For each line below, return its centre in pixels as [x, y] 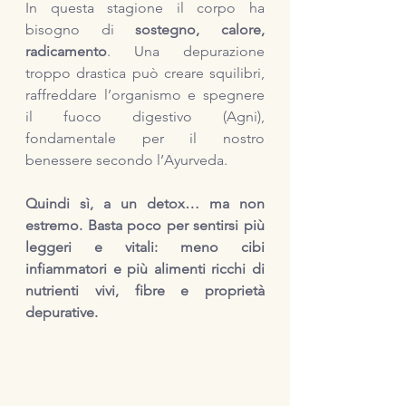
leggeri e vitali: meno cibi [145, 247]
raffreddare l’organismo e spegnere [145, 95]
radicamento [66, 51]
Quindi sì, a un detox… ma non [145, 203]
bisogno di [81, 29]
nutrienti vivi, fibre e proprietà [145, 290]
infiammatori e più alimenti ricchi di [145, 269]
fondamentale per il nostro [145, 138]
